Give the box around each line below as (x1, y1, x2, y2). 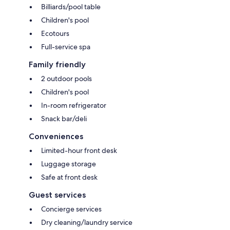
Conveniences (29, 131, 83, 141)
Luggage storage (41, 159, 96, 168)
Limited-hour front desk (41, 145, 117, 155)
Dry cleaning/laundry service (41, 217, 132, 227)
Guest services (29, 189, 86, 200)
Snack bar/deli (41, 113, 87, 123)
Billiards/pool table (41, 2, 101, 11)
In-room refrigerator (41, 100, 106, 110)
